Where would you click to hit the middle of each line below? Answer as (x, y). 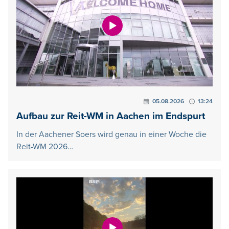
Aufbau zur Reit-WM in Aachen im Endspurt (111, 116)
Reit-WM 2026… (45, 146)
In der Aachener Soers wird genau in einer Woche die (111, 134)
